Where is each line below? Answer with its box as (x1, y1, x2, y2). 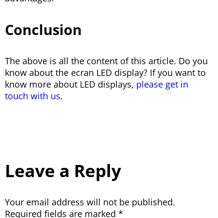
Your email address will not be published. (5, 196, 175, 208)
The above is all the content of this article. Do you (5, 55, 208, 67)
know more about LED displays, (5, 78, 136, 91)
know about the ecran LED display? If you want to (5, 67, 206, 79)
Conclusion (5, 20, 82, 39)
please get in (136, 78, 188, 91)
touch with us (5, 90, 60, 102)
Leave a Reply (5, 159, 121, 182)
